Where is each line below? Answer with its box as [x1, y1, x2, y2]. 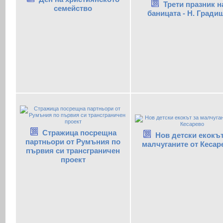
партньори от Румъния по [25, 137, 120, 146]
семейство [54, 4, 92, 13]
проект [60, 155, 86, 164]
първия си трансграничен [26, 146, 120, 155]
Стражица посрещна [42, 128, 116, 137]
